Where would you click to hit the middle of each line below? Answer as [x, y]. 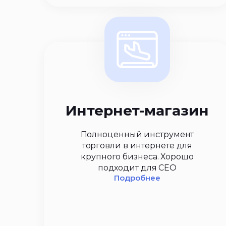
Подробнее [137, 178]
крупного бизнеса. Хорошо [137, 157]
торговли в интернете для [137, 146]
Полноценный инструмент [137, 134]
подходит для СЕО [137, 168]
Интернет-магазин [137, 110]
